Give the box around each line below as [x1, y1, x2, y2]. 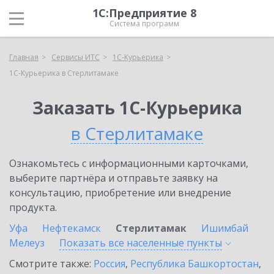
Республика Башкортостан [130, 257, 259, 270]
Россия [94, 257, 125, 270]
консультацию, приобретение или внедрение [9, 186, 231, 199]
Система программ [109, 18, 179, 29]
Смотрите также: [9, 257, 94, 270]
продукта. [9, 201, 57, 214]
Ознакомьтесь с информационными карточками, [9, 157, 248, 170]
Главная [9, 52, 39, 62]
